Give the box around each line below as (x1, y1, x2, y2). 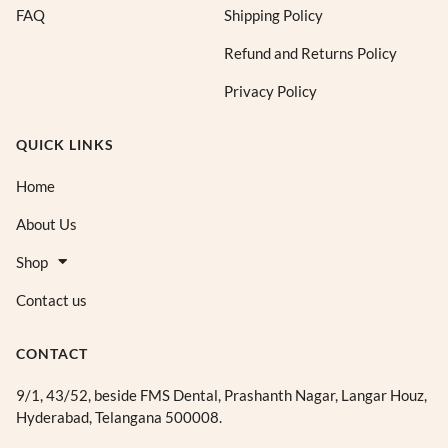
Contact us (16, 290, 87, 309)
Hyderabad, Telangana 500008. (16, 407, 222, 426)
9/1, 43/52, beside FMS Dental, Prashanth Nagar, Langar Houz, (16, 385, 427, 404)
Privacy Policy (224, 81, 317, 100)
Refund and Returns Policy (224, 43, 397, 62)
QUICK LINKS (16, 135, 114, 153)
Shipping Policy (224, 5, 323, 24)
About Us (16, 214, 77, 233)
